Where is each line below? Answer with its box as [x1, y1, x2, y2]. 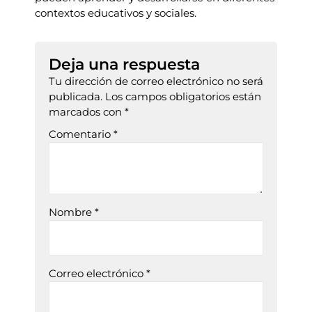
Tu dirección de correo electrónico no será [49, 75, 263, 88]
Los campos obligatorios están [105, 90, 261, 104]
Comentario [49, 127, 114, 141]
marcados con [49, 105, 125, 119]
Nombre [49, 205, 95, 219]
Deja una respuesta [49, 55, 200, 75]
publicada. [49, 90, 102, 104]
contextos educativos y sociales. [35, 6, 196, 20]
